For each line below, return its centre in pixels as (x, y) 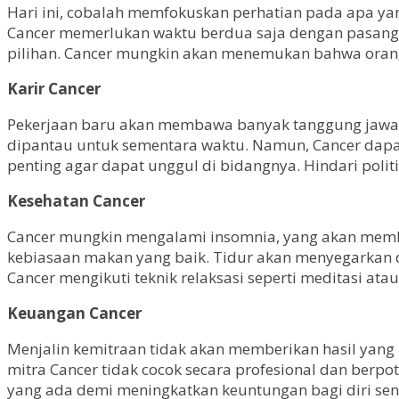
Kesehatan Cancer (76, 201)
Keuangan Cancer (74, 313)
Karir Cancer (54, 89)
